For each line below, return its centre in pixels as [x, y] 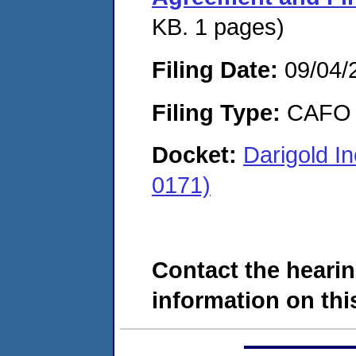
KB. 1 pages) [218, 27]
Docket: [197, 155]
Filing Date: [215, 69]
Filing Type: [216, 112]
